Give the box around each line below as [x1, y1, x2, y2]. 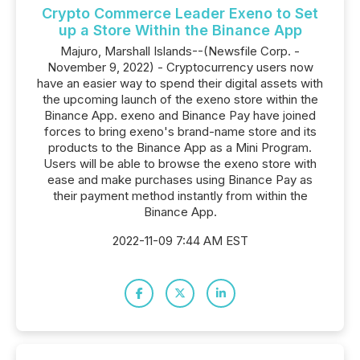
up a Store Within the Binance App [58, 22, 302, 39]
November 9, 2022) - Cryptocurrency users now [47, 59, 313, 75]
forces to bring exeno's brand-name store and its [43, 124, 317, 139]
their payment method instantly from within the [52, 188, 308, 203]
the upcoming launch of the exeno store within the [42, 92, 318, 107]
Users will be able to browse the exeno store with [43, 156, 317, 171]
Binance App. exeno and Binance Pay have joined [44, 108, 316, 123]
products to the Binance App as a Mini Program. [48, 140, 312, 155]
